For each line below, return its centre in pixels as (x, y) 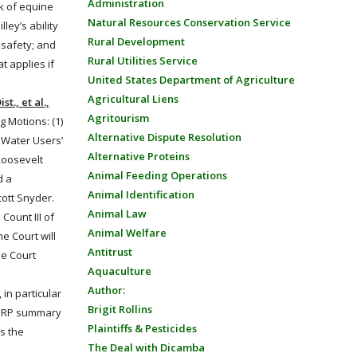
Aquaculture (119, 271)
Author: (106, 290)
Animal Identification (141, 194)
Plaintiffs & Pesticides (142, 328)
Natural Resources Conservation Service (189, 22)
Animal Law (117, 214)
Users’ (47, 140)
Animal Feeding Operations (157, 175)
